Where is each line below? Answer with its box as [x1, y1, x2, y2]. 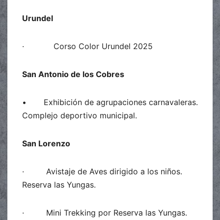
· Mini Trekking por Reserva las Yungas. [22, 207, 190, 218]
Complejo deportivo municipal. [22, 110, 137, 120]
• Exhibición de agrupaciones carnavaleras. [22, 97, 198, 107]
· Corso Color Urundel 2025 [22, 41, 155, 51]
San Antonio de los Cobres [22, 69, 124, 79]
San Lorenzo [22, 138, 70, 148]
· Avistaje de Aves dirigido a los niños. [22, 166, 182, 176]
